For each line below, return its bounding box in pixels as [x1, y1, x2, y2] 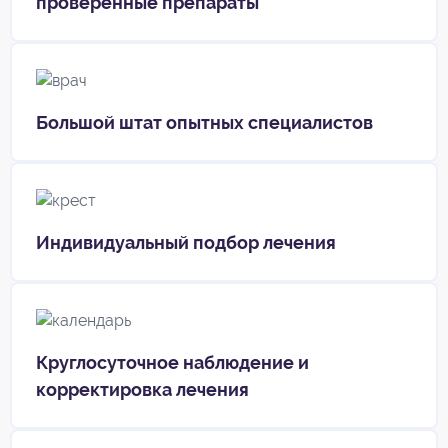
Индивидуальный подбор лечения [36, 231, 336, 253]
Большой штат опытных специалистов [36, 111, 373, 133]
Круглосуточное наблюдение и [36, 351, 309, 373]
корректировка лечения [36, 378, 249, 400]
